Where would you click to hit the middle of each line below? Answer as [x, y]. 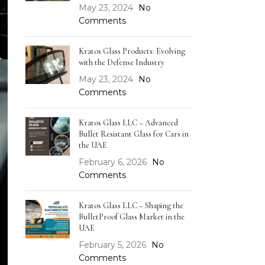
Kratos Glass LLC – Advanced [128, 123]
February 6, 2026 [112, 162]
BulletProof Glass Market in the [131, 217]
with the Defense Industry [121, 62]
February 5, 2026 [112, 245]
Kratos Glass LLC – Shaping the [131, 206]
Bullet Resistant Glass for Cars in [133, 134]
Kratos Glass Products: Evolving [132, 51]
